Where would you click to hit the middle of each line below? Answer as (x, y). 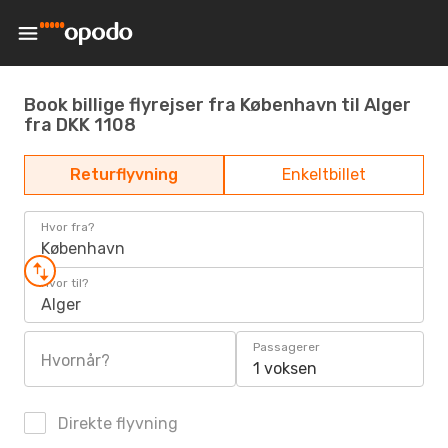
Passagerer (286, 347)
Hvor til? (64, 283)
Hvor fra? (67, 227)
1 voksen (285, 368)
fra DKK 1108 (80, 124)
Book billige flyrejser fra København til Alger (217, 104)
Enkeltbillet (324, 174)
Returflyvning (124, 174)
